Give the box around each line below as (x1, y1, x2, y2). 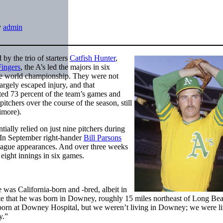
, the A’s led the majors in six (20, 62, 110, 71)
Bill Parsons (84, 133, 121, 142)
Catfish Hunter (70, 53, 115, 62)
